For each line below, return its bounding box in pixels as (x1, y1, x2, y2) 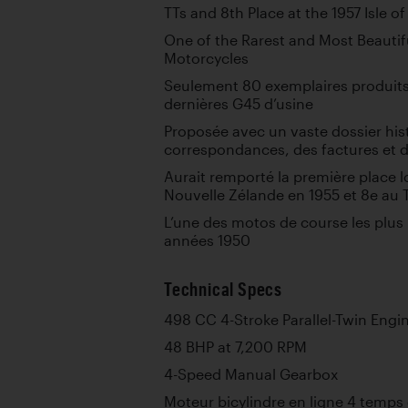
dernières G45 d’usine (164, 96, 313, 112)
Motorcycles (164, 50, 249, 66)
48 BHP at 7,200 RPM (164, 339, 307, 355)
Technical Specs (164, 279, 282, 300)
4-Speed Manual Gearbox (164, 366, 338, 382)
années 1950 (164, 232, 250, 249)
